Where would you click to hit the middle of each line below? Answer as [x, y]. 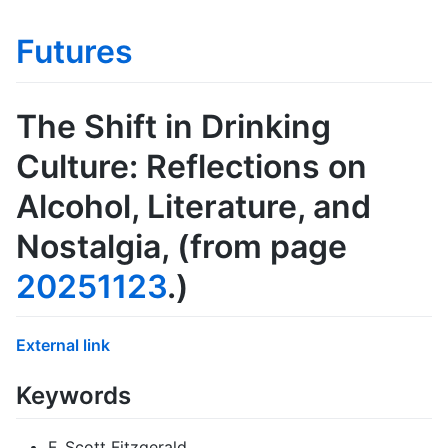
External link [63, 345]
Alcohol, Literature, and [193, 206]
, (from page [254, 246]
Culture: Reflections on [191, 166]
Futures [74, 51]
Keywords [73, 396]
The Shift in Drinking [173, 126]
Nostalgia [88, 246]
